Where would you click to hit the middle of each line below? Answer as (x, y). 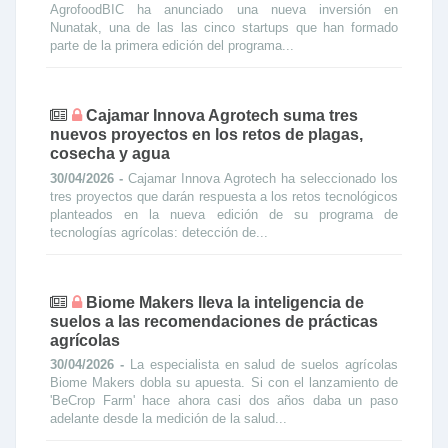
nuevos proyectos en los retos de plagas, (206, 134)
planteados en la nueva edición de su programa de (224, 214)
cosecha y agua (110, 153)
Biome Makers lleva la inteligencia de (225, 302)
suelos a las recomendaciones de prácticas (214, 321)
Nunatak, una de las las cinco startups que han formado (224, 27)
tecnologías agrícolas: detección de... (159, 232)
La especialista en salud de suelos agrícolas (263, 364)
